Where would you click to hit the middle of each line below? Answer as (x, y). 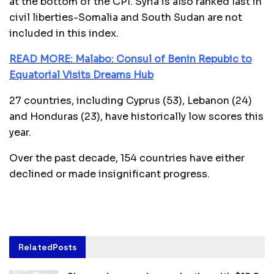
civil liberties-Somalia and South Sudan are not (126, 17)
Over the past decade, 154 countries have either (127, 158)
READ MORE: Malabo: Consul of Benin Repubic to (131, 59)
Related (35, 247)
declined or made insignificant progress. (109, 174)
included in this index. (64, 33)
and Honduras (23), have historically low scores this (136, 116)
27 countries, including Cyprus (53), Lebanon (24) (131, 100)
